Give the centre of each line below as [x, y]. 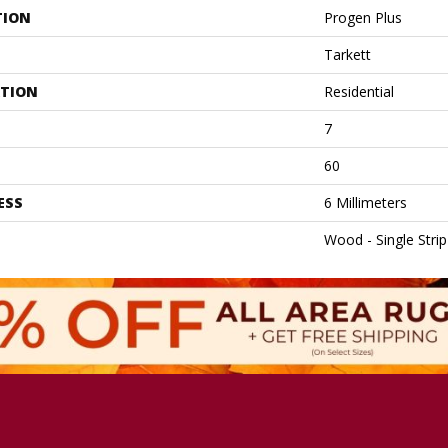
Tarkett [347, 54]
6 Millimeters [365, 202]
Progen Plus [363, 17]
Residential [359, 91]
